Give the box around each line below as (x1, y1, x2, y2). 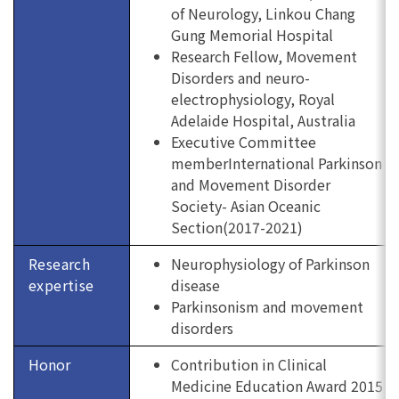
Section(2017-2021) (171, 216, 303, 238)
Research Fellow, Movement (171, 45, 357, 67)
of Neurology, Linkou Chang (171, 3, 355, 24)
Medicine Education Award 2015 (171, 375, 383, 396)
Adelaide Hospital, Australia (171, 110, 355, 131)
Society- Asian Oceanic (171, 195, 321, 216)
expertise (28, 274, 94, 296)
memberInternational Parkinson (171, 152, 382, 174)
